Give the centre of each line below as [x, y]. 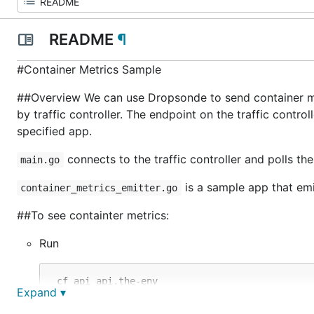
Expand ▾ [41, 292]
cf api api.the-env [104, 281]
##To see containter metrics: [93, 215]
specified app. [54, 131]
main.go [40, 160]
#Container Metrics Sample [89, 69]
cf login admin [93, 294]
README [81, 39]
